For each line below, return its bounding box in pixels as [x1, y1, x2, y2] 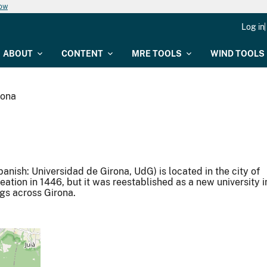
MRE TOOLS [132, 49, 182, 58]
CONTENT [61, 49, 103, 58]
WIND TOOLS [210, 49, 265, 58]
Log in [241, 22, 265, 32]
